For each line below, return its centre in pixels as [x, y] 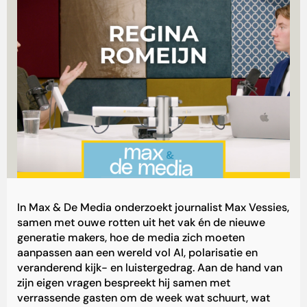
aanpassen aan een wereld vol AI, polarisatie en [137, 253]
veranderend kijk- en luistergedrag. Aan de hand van [150, 268]
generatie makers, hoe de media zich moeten [131, 238]
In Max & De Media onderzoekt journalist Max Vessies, [153, 208]
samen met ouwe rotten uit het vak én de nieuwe [141, 223]
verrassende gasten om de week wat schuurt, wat [144, 298]
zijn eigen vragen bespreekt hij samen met [124, 283]
